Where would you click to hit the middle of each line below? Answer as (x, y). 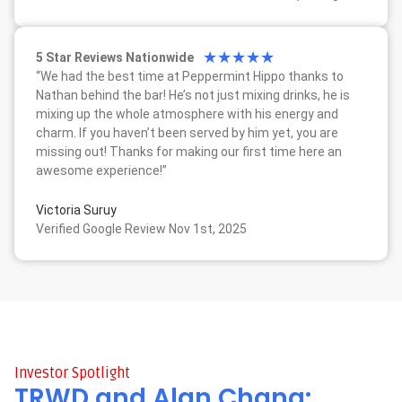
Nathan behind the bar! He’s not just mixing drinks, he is (193, 96)
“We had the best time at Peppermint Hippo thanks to (190, 77)
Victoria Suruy (76, 210)
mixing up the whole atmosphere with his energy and (187, 114)
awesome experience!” (101, 171)
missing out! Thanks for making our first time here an (189, 152)
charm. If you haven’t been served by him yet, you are (187, 133)
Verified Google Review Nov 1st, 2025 (141, 228)
